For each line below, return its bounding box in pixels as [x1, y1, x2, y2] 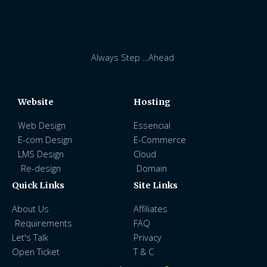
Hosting [133, 96, 170, 107]
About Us [12, 202, 49, 215]
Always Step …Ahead [91, 51, 176, 64]
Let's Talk [12, 231, 48, 243]
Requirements [15, 216, 72, 229]
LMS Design [18, 147, 64, 160]
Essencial [133, 119, 170, 131]
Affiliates [133, 202, 167, 215]
